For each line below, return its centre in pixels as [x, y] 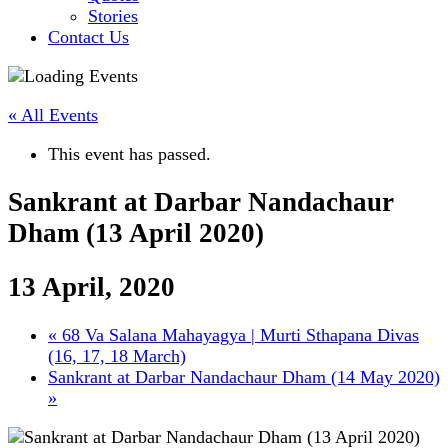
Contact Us [88, 37]
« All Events [53, 115]
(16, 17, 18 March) [117, 356]
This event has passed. [129, 154]
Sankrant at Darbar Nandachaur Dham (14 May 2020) [244, 377]
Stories [113, 16]
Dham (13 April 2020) [136, 233]
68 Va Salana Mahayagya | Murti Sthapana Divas [238, 335]
